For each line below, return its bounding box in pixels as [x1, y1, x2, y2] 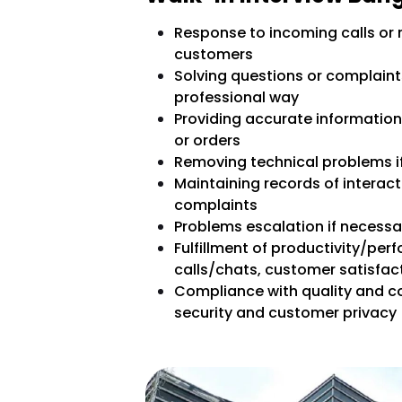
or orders [173, 130, 240, 152]
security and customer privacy [173, 302, 397, 324]
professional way [173, 87, 299, 109]
